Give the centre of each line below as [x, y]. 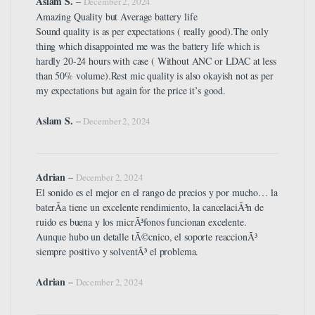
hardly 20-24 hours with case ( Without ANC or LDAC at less [156, 60]
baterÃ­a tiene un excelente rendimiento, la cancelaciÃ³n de [150, 207]
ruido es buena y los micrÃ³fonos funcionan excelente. [141, 221]
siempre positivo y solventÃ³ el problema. [117, 251]
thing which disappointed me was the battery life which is [148, 46]
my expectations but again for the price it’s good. [131, 90]
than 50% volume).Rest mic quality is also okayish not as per [155, 75]
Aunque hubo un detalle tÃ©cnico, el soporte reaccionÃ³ [147, 236]
